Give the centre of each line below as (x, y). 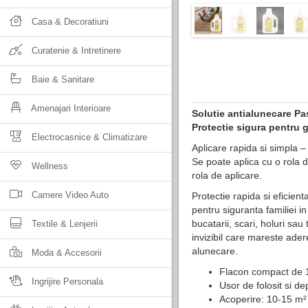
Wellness (48, 166)
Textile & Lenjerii (63, 224)
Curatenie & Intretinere (75, 51)
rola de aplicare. (227, 175)
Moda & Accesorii (65, 253)
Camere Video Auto (69, 195)
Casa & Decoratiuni (69, 22)
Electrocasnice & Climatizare (88, 137)
